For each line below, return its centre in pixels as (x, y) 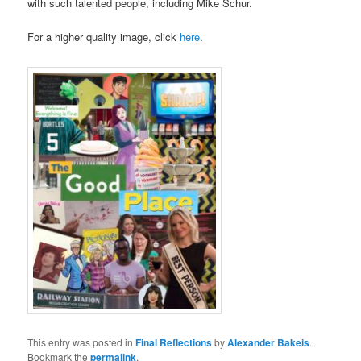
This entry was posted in (82, 342)
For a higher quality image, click (104, 37)
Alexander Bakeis (269, 343)
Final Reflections (174, 343)
